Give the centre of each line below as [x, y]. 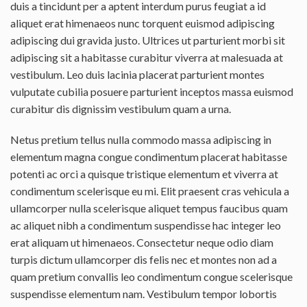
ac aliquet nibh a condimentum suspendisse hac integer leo [146, 225]
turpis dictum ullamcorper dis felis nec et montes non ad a [144, 259]
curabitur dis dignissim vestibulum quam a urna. [121, 109]
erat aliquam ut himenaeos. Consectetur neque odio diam [142, 242]
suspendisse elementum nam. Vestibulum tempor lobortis [144, 294]
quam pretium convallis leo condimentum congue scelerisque [151, 277]
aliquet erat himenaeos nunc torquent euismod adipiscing [143, 23]
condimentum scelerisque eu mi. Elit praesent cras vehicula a [150, 191]
